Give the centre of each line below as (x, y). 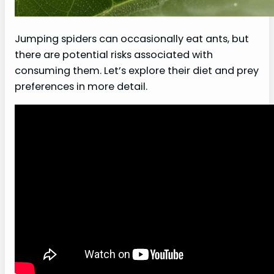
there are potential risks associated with (114, 55)
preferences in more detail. (81, 87)
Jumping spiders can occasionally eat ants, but (132, 39)
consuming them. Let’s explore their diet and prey (137, 71)
